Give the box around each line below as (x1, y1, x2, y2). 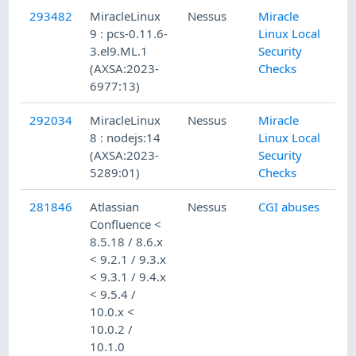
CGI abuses (258, 199, 320, 215)
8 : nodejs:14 (90, 130, 161, 146)
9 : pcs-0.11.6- (90, 25, 168, 42)
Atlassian (90, 199, 140, 215)
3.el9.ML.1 (90, 43, 149, 60)
